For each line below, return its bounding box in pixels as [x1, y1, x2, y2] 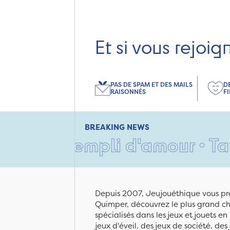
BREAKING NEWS [85, 121, 149, 132]
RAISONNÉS [110, 87, 146, 97]
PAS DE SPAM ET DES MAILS [110, 80, 193, 89]
